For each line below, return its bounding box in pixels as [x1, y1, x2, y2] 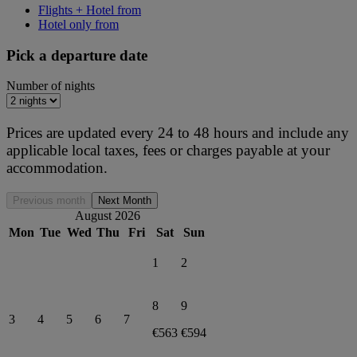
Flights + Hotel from [38, 2, 141, 17]
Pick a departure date [6, 46, 147, 64]
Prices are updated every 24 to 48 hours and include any [6, 124, 349, 141]
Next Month [98, 194, 151, 206]
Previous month [13, 194, 85, 206]
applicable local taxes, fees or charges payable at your [6, 141, 330, 159]
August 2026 [75, 208, 140, 222]
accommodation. [6, 159, 108, 176]
